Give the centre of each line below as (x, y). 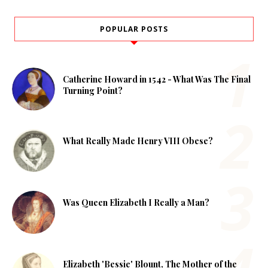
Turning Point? (93, 91)
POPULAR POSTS (134, 29)
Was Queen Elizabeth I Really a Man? (136, 203)
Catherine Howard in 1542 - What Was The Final (157, 80)
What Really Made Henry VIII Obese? (138, 141)
